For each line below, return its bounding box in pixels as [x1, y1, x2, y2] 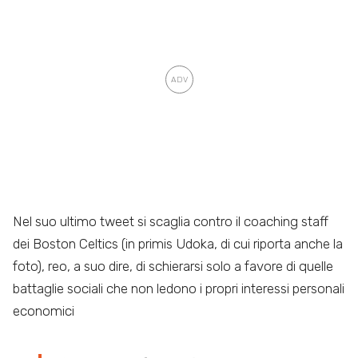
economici [13, 302, 74, 319]
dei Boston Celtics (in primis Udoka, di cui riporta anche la [13, 235, 343, 252]
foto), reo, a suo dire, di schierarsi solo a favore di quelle [13, 257, 333, 274]
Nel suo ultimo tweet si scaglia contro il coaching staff [13, 213, 328, 229]
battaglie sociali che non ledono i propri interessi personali [13, 280, 344, 296]
